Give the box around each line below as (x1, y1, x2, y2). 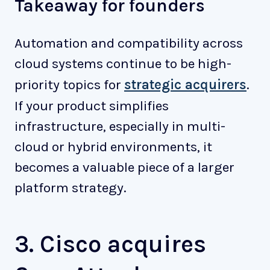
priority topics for (14, 77, 124, 93)
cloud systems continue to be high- (14, 55, 231, 72)
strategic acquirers (124, 77, 246, 93)
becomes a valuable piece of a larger (14, 159, 234, 176)
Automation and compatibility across (14, 35, 243, 52)
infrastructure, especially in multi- (14, 118, 225, 135)
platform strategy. (14, 180, 127, 196)
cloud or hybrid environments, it (14, 139, 212, 155)
